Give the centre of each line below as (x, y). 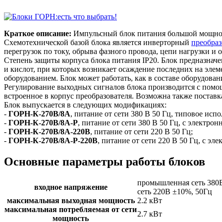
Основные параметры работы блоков (105, 161)
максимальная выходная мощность (71, 200)
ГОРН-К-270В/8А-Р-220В (53, 140)
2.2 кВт (150, 200)
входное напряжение (71, 187)
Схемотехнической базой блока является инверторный (98, 42)
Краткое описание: (38, 33)
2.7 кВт (150, 214)
